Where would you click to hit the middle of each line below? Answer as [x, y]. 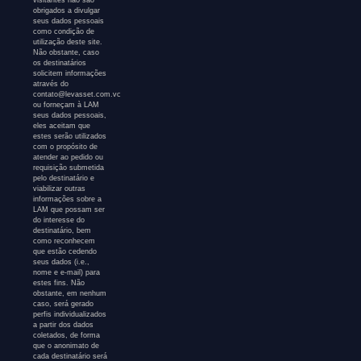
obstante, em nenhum [70, 294]
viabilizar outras [60, 189]
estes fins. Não [59, 283]
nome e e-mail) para [67, 273]
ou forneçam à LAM [66, 105]
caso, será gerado [64, 304]
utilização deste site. [68, 42]
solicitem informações [70, 74]
